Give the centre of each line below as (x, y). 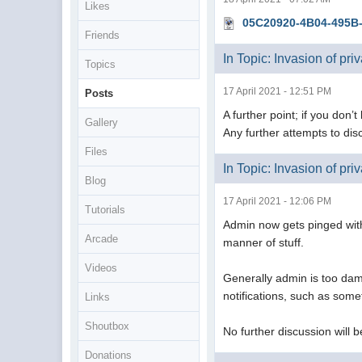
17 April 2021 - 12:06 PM (278, 201)
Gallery (102, 122)
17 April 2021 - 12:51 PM (278, 91)
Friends (103, 35)
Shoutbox (107, 326)
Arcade (102, 239)
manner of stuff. (265, 242)
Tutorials (105, 210)
